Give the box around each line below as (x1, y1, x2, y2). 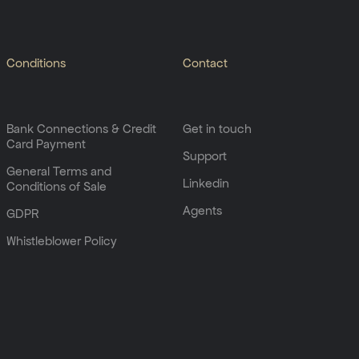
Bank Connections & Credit (6, 121, 156, 136)
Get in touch (183, 121, 252, 136)
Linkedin (183, 175, 229, 191)
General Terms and (6, 163, 111, 179)
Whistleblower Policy (6, 232, 117, 248)
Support (183, 147, 227, 163)
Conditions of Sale (6, 178, 107, 194)
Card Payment (6, 136, 86, 151)
